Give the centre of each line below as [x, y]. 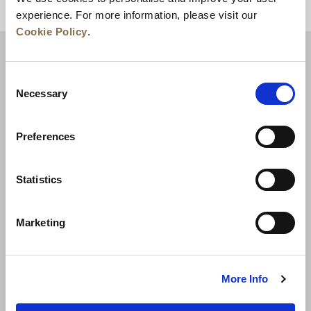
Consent [24, 79]
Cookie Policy [52, 31]
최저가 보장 [101, 234]
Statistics [39, 179]
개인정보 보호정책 [193, 234]
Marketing [41, 222]
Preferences [46, 136]
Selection [26, 96]
